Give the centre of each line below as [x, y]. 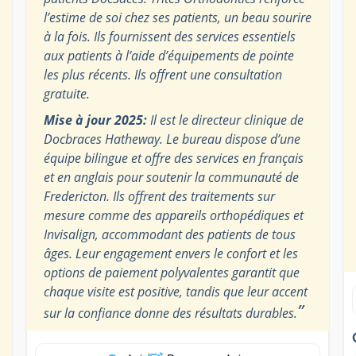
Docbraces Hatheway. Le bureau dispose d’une [172, 139]
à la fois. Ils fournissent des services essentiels [169, 36]
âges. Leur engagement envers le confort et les [170, 253]
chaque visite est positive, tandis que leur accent [175, 291]
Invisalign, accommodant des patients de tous [169, 234]
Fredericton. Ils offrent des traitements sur [159, 196]
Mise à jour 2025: [95, 120]
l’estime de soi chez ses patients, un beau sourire [177, 17]
